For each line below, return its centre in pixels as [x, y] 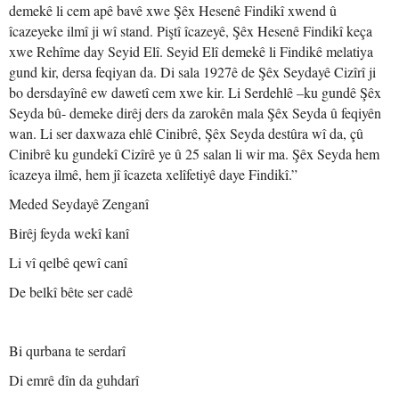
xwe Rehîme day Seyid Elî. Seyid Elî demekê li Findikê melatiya [191, 51]
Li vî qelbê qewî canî [68, 262]
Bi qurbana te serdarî [67, 350]
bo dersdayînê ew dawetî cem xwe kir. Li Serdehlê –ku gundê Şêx [195, 92]
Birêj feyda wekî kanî [69, 233]
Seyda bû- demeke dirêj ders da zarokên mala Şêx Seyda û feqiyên [195, 113]
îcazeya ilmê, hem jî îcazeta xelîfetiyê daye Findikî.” [153, 174]
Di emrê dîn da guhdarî [74, 380]
